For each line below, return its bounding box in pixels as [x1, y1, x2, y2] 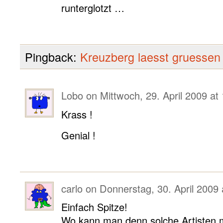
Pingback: [25, 48, 81, 65]
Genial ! [61, 127, 96, 142]
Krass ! [61, 107, 93, 121]
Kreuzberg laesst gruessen [80, 48, 221, 65]
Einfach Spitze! [61, 199, 127, 214]
